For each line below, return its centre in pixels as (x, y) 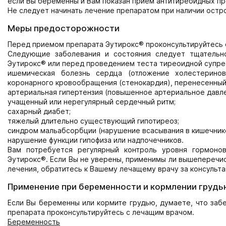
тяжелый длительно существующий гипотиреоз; (93, 121)
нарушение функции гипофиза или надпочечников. (96, 140)
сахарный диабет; (39, 111)
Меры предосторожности (64, 28)
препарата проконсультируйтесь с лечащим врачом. (101, 212)
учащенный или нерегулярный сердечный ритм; (92, 102)
